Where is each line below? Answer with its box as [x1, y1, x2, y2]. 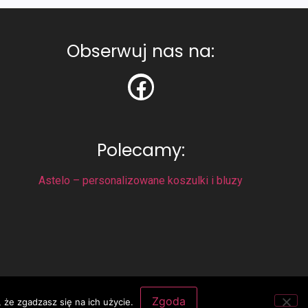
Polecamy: [96, 137, 185, 162]
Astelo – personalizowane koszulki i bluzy [38, 173, 243, 187]
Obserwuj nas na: [67, 39, 215, 64]
